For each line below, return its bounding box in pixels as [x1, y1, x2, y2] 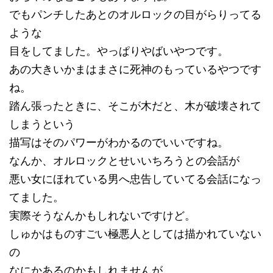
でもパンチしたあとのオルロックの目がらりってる [9, 8, 261, 21]
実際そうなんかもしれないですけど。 [9, 209, 196, 222]
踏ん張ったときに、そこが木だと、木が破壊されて [9, 99, 261, 113]
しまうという [9, 118, 75, 131]
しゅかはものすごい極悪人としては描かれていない [9, 227, 261, 241]
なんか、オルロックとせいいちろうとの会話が [9, 154, 239, 168]
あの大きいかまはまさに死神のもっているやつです [9, 63, 261, 76]
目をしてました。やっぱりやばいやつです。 [9, 44, 229, 58]
